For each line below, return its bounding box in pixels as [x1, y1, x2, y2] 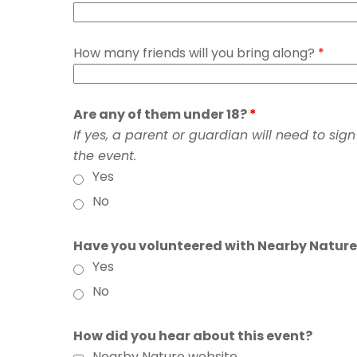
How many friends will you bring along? [73, 43, 318, 62]
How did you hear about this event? [73, 326, 312, 345]
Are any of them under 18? [73, 104, 249, 124]
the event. [73, 146, 136, 165]
